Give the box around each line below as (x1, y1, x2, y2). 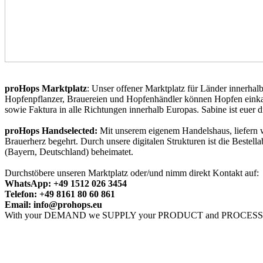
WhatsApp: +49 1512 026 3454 (5, 178, 127, 188)
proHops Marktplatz (5, 83, 87, 93)
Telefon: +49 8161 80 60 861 (5, 188, 115, 199)
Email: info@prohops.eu (5, 199, 102, 210)
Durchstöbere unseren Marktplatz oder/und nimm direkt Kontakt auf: (5, 167, 259, 178)
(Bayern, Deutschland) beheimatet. (5, 146, 133, 157)
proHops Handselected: (5, 125, 100, 136)
